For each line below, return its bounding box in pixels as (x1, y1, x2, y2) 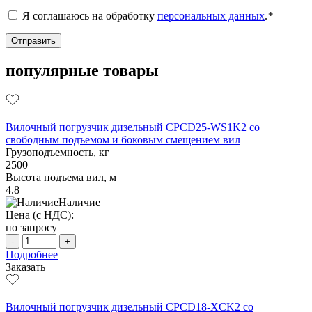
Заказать (6, 261, 45, 274)
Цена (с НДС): (6, 209, 74, 221)
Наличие (58, 196, 100, 209)
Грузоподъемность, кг (6, 146, 109, 159)
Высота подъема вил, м (6, 171, 116, 184)
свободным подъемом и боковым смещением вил (6, 134, 240, 146)
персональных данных (157, 9, 265, 22)
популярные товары (6, 61, 159, 80)
